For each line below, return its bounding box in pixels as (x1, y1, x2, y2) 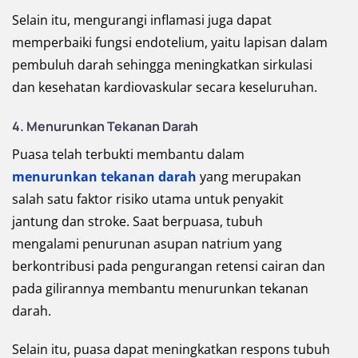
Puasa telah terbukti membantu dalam (12, 145, 245, 163)
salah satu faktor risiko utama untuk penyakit (12, 189, 284, 208)
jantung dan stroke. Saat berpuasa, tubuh (12, 212, 263, 230)
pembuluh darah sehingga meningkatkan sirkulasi (12, 55, 312, 74)
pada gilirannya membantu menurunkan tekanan (12, 279, 308, 297)
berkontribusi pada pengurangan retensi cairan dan (12, 257, 325, 275)
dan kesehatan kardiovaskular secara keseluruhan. (12, 78, 317, 96)
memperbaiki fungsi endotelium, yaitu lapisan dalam (12, 33, 328, 51)
